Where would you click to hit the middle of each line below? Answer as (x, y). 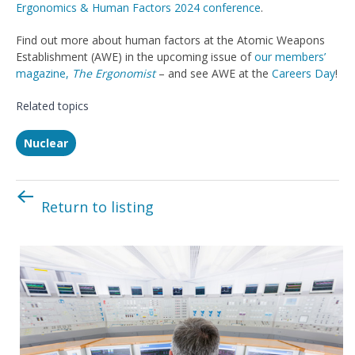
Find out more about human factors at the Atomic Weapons (170, 40)
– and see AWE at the (214, 73)
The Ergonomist (114, 73)
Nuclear (46, 143)
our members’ (290, 57)
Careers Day (303, 73)
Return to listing (97, 207)
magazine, (44, 73)
